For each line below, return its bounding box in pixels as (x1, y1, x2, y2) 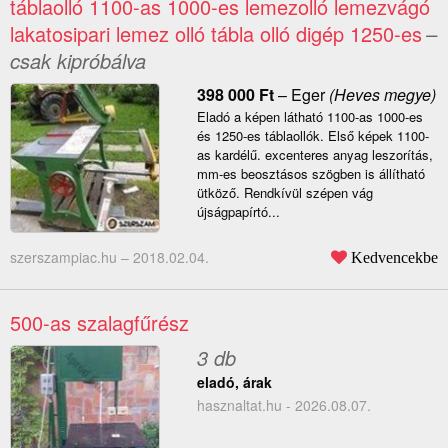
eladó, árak (196, 372, 272, 393)
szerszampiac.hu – (10, 247, 133, 268)
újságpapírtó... (196, 202, 280, 222)
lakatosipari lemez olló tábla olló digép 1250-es (10, 19, 422, 49)
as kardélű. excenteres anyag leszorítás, (196, 145, 433, 165)
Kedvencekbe (351, 249, 438, 266)
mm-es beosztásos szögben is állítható (196, 164, 425, 184)
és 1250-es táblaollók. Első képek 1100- (196, 126, 429, 146)
